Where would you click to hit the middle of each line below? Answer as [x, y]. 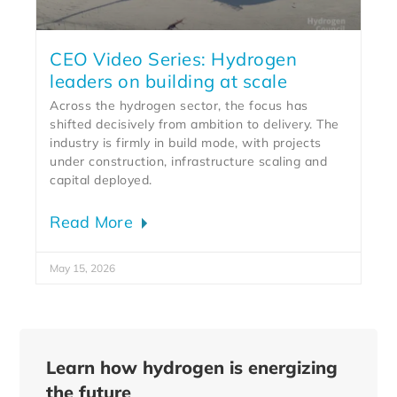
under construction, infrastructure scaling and [189, 162]
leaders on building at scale [169, 82]
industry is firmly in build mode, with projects [186, 143]
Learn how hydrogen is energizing [192, 368]
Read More [94, 222]
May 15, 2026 [83, 269]
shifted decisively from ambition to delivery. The [195, 125]
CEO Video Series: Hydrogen [174, 59]
